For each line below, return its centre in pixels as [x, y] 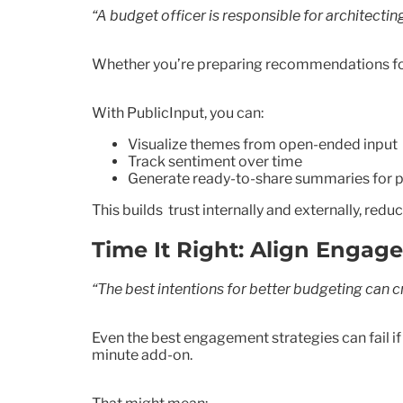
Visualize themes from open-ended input [263, 145]
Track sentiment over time [215, 162]
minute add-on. [142, 354]
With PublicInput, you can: [178, 113]
